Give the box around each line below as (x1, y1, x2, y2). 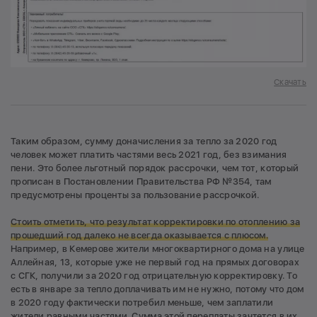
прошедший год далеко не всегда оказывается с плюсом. (11, 229, 269, 241)
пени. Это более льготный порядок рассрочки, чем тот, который (11, 162, 299, 173)
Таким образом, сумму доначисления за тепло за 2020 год (11, 135, 277, 146)
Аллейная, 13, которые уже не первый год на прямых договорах (11, 256, 299, 267)
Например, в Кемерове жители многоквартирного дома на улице (11, 243, 305, 254)
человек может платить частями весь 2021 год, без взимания (11, 149, 287, 160)
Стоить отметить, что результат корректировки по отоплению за (11, 216, 301, 227)
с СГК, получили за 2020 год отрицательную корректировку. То (11, 270, 297, 281)
